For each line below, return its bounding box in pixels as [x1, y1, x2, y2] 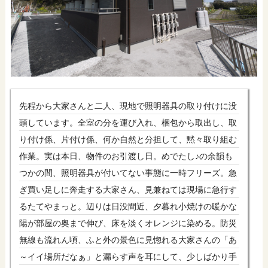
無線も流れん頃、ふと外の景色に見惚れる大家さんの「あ [19, 234, 237, 245]
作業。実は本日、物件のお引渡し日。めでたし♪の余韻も [19, 151, 233, 161]
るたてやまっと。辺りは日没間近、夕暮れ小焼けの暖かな [19, 201, 237, 211]
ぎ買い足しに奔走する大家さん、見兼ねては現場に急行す [19, 184, 237, 194]
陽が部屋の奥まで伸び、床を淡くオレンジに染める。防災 [19, 218, 237, 228]
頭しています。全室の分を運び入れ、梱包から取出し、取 [19, 117, 237, 127]
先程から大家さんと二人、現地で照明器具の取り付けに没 [19, 100, 237, 111]
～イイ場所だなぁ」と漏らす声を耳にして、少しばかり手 [19, 251, 237, 261]
